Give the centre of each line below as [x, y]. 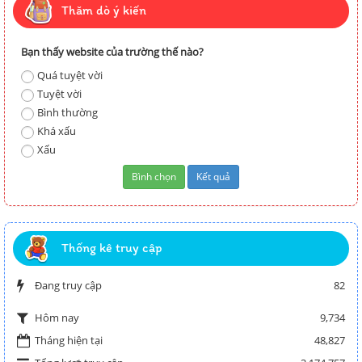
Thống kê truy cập [112, 248]
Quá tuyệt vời [70, 76]
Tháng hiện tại [69, 341]
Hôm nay [57, 318]
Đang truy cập [68, 286]
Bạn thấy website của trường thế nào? [112, 52]
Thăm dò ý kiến [104, 11]
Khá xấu [57, 131]
